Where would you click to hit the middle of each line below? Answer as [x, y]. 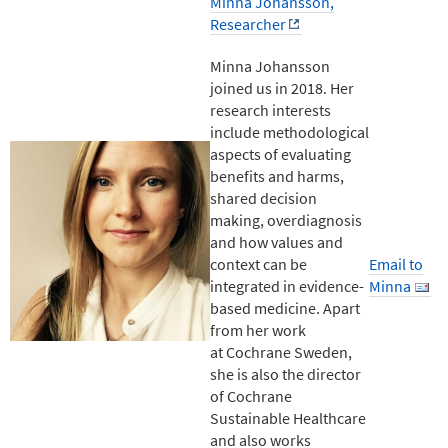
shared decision [263, 197]
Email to [396, 263]
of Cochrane [251, 395]
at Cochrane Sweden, [281, 351]
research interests [270, 109]
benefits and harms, [277, 175]
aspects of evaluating [280, 153]
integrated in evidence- [287, 285]
